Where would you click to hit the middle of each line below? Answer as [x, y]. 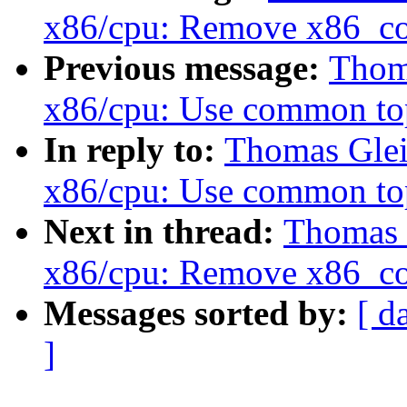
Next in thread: [164, 232]
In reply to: [134, 150]
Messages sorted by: [200, 313]
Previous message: [186, 68]
